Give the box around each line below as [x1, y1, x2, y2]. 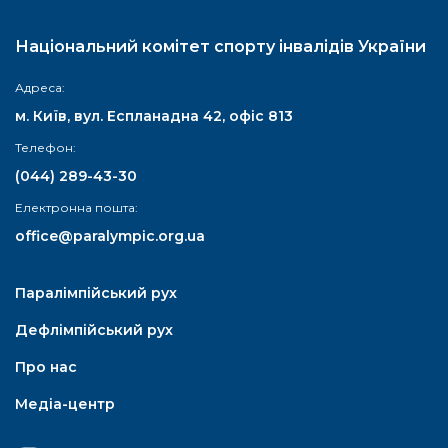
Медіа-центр [15, 395, 115, 413]
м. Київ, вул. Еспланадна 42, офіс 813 [15, 107, 293, 125]
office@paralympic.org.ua [15, 227, 205, 245]
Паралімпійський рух [15, 284, 177, 302]
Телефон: [15, 140, 79, 155]
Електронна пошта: [15, 200, 141, 215]
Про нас [15, 358, 77, 376]
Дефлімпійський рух [15, 321, 173, 339]
